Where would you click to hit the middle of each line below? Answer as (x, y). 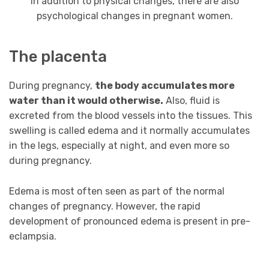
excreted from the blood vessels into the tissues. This (131, 116)
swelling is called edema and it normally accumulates (129, 131)
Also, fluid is (192, 101)
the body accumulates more (165, 86)
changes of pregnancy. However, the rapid (105, 206)
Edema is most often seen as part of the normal (117, 191)
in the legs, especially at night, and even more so (119, 146)
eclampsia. (33, 236)
